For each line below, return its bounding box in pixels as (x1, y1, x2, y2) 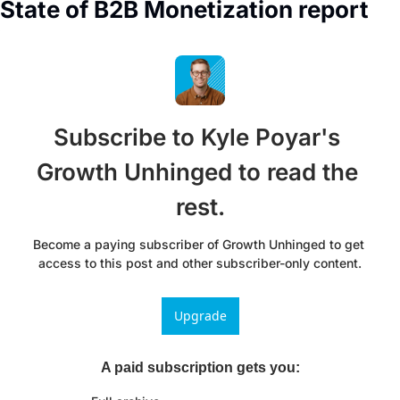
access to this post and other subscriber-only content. (38, 255, 362, 271)
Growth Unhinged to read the (36, 158, 358, 187)
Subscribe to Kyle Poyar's (54, 123, 340, 152)
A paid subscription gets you (100, 360, 296, 376)
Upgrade (173, 307, 227, 325)
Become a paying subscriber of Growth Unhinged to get (32, 237, 364, 253)
